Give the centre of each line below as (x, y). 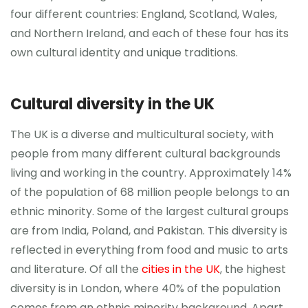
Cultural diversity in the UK (112, 104)
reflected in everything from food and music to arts (149, 250)
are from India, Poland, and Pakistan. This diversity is (149, 230)
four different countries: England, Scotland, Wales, (144, 14)
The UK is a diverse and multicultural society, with (142, 134)
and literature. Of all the (76, 269)
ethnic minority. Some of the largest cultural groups (150, 211)
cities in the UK (181, 269)
